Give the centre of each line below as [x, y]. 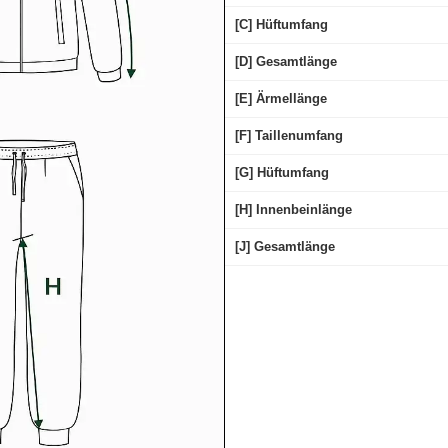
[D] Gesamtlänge [285, 62]
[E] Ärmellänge [280, 99]
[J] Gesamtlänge [284, 247]
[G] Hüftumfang [281, 173]
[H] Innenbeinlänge [293, 210]
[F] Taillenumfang [288, 136]
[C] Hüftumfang [281, 25]
